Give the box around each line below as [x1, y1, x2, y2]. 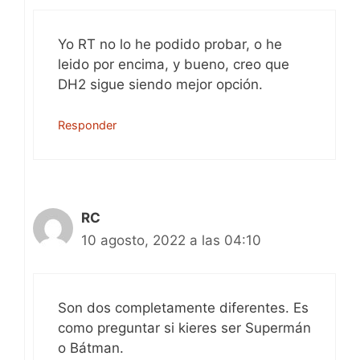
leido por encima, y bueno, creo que [58, 55, 289, 72]
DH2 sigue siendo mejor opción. [58, 76, 263, 92]
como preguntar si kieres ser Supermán [58, 319, 311, 336]
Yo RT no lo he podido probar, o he [58, 35, 282, 52]
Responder [58, 118, 117, 132]
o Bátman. [58, 339, 124, 356]
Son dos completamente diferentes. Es [58, 299, 309, 316]
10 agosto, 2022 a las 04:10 [81, 232, 261, 248]
